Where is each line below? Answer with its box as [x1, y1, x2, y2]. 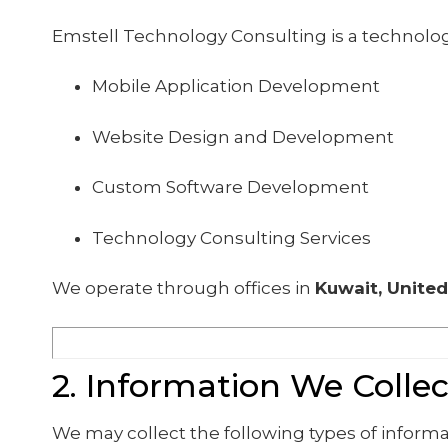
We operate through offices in [52, 278, 315, 298]
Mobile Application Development [92, 76, 380, 96]
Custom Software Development [92, 177, 369, 197]
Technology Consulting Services [92, 227, 371, 248]
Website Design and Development [92, 126, 394, 147]
